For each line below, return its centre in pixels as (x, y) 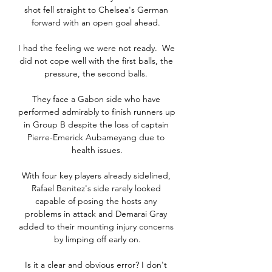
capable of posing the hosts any (96, 201)
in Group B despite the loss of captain (96, 125)
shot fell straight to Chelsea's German (96, 10)
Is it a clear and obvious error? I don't (96, 265)
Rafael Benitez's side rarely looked (96, 189)
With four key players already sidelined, (96, 176)
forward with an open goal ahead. (97, 23)
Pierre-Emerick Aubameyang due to (96, 138)
